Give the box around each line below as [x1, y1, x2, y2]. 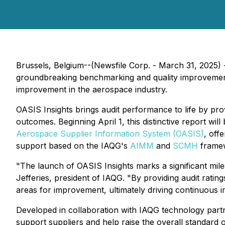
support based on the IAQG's [16, 141, 130, 151]
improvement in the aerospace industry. [16, 84, 167, 94]
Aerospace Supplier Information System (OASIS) [16, 129, 204, 139]
